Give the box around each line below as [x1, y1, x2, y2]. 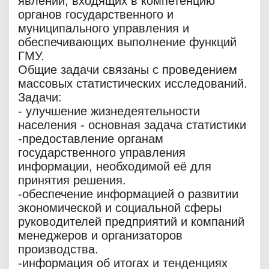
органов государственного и [18, 8, 174, 22]
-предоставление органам [18, 132, 163, 146]
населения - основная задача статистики [18, 118, 246, 132]
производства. [18, 243, 98, 256]
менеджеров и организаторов [18, 229, 183, 243]
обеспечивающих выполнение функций [18, 35, 237, 49]
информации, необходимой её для [18, 160, 211, 174]
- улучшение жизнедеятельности [18, 104, 200, 118]
